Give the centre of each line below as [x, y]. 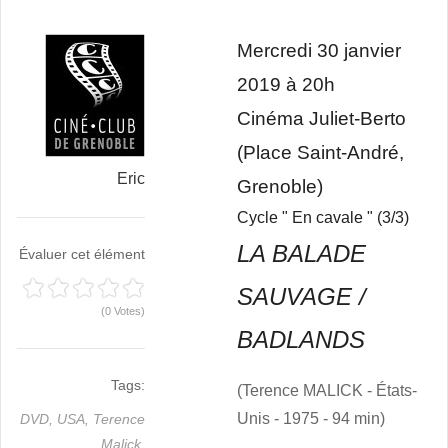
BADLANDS [301, 339]
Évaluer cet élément [82, 254]
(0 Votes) [123, 311]
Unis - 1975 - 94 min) [311, 418]
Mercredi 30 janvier [319, 50]
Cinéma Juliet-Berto [321, 118]
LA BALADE [301, 253]
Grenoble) [280, 186]
